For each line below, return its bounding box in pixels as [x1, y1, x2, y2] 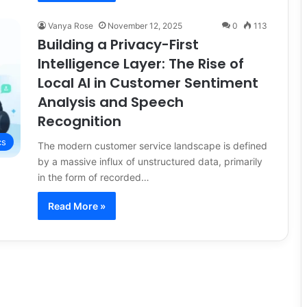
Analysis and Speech [38, 92, 184, 112]
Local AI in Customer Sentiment [38, 73, 258, 93]
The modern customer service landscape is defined [38, 139, 267, 151]
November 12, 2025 [108, 20, 182, 31]
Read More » [48, 199, 106, 212]
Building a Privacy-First [38, 34, 199, 54]
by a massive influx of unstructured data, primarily [38, 155, 262, 167]
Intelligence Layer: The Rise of [38, 53, 244, 73]
